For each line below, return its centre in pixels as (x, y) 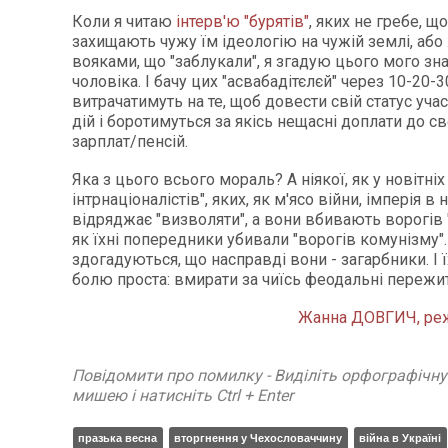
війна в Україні (400, 438)
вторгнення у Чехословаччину (258, 438)
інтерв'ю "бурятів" (242, 21)
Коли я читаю (124, 21)
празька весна (117, 438)
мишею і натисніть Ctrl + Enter (182, 395)
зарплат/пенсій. (130, 141)
